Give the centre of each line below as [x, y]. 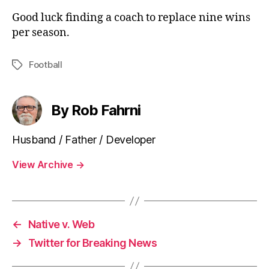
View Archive [44, 165]
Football [46, 65]
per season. [41, 33]
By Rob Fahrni [96, 110]
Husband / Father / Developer [84, 140]
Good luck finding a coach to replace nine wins [131, 18]
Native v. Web [61, 224]
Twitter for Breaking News [92, 243]
